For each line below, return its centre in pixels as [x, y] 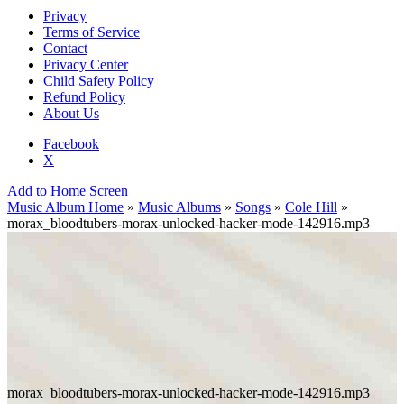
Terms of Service [92, 32]
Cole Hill [311, 207]
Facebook [71, 144]
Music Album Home [65, 207]
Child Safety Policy [99, 81]
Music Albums [179, 207]
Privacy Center [86, 65]
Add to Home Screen [68, 191]
